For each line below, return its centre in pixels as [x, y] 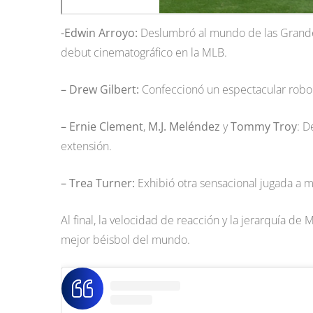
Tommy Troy [264, 127]
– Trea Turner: [98, 183]
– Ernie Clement [102, 127]
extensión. [86, 146]
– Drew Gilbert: [100, 90]
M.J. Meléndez [184, 127]
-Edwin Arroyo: [99, 33]
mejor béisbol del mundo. [125, 240]
